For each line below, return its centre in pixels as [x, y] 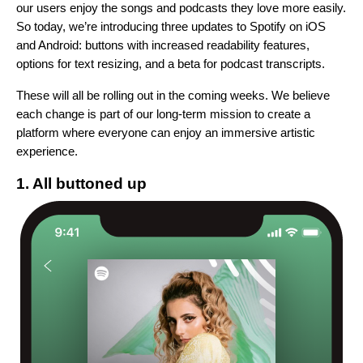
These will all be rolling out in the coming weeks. [144, 96]
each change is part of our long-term [113, 114]
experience [45, 152]
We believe [301, 96]
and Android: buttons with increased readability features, [163, 45]
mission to [239, 114]
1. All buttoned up [83, 184]
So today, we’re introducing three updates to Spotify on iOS [171, 27]
